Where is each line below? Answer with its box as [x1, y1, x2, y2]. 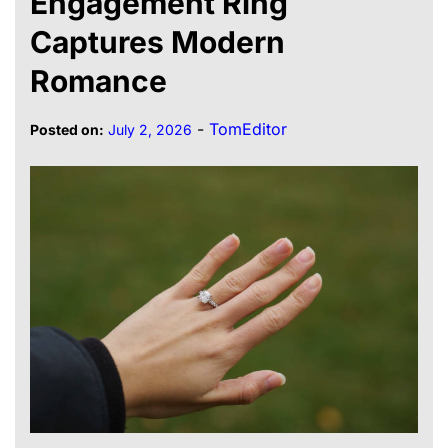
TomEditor [209, 119, 287, 140]
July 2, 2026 [108, 121, 192, 139]
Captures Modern [30, 24, 285, 61]
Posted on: [30, 121, 104, 139]
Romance [30, 63, 167, 100]
